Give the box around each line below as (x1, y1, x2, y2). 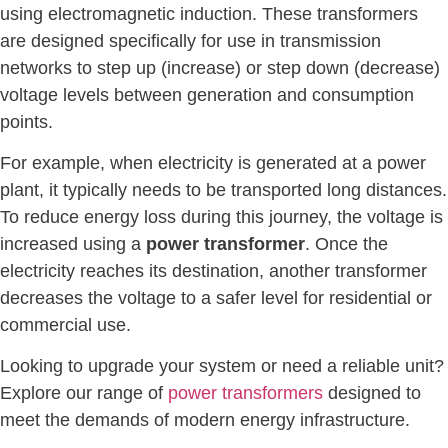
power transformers (168, 383, 323, 404)
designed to (323, 383, 421, 404)
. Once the (305, 233, 388, 254)
